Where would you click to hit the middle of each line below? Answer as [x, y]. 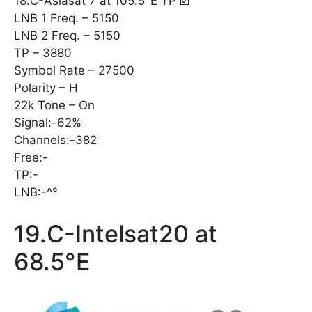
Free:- [31, 158]
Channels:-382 [55, 140]
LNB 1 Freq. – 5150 [67, 18]
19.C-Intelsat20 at [116, 234]
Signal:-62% [48, 123]
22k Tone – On [54, 106]
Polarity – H [46, 88]
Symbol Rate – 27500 [74, 71]
